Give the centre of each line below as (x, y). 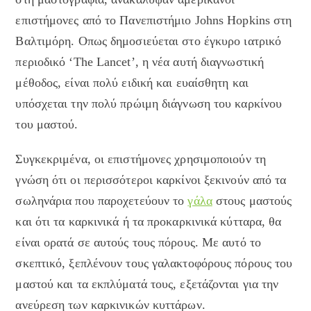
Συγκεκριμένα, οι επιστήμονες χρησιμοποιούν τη (141, 159)
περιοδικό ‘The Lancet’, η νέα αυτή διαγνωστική (140, 62)
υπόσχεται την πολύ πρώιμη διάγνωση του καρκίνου (149, 104)
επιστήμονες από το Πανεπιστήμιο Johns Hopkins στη (154, 20)
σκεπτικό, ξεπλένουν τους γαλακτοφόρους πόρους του (154, 263)
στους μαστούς (252, 201)
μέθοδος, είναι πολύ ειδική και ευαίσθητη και (132, 83)
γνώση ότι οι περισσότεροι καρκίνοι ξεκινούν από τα (151, 180)
